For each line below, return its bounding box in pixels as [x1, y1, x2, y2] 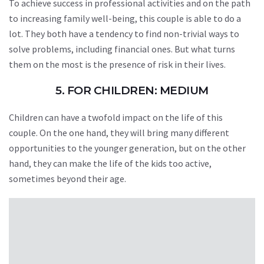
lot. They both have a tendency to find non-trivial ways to [9, 28, 239, 39]
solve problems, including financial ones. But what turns [9, 43, 235, 55]
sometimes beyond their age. [9, 173, 126, 184]
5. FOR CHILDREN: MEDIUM [55, 84, 209, 97]
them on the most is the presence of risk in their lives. [9, 58, 226, 70]
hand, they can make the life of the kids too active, [9, 157, 212, 169]
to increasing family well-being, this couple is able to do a [9, 12, 241, 24]
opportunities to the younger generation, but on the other [9, 142, 246, 154]
